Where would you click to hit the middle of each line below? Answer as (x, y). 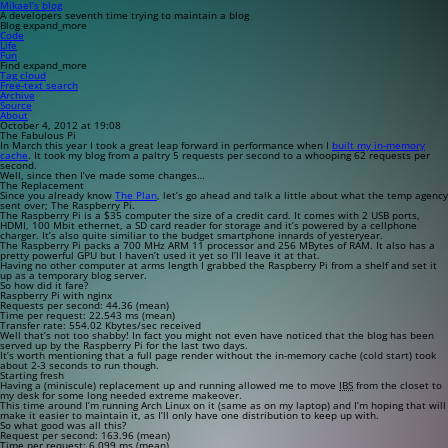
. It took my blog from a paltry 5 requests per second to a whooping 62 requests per (229, 155)
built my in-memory (378, 145)
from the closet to (397, 385)
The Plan (136, 195)
